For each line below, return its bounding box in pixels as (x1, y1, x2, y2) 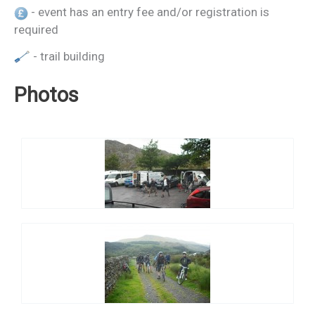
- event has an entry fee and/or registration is (28, 4, 269, 19)
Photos (14, 82, 79, 107)
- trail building (30, 49, 105, 63)
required (14, 22, 58, 37)
